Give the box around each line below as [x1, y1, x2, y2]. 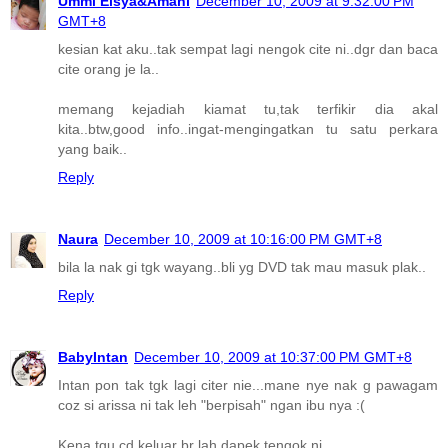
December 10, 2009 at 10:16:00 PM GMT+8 [104, 231, 382, 248]
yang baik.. [58, 141, 127, 158]
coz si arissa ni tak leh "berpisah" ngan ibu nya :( [58, 397, 365, 414]
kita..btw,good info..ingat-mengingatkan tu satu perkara [58, 121, 438, 138]
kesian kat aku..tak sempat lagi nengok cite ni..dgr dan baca [58, 41, 438, 58]
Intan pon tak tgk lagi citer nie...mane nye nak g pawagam [58, 377, 438, 394]
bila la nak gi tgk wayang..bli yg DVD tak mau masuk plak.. [58, 259, 426, 276]
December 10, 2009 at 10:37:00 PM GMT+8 [134, 349, 412, 366]
